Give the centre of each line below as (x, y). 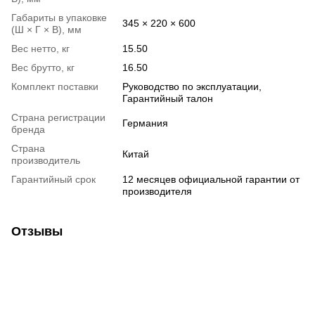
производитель (46, 161)
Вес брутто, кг (43, 68)
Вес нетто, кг (40, 49)
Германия (145, 123)
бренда (28, 130)
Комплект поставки (55, 87)
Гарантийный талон (168, 99)
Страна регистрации (58, 118)
